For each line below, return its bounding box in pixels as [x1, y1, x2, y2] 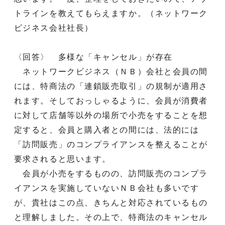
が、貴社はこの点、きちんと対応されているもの [14, 198, 208, 207]
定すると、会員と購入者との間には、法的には [14, 125, 199, 134]
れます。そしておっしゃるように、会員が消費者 [14, 96, 208, 105]
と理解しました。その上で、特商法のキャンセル [14, 212, 208, 221]
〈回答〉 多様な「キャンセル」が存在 [14, 52, 173, 61]
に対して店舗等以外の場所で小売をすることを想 [14, 110, 208, 120]
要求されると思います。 [14, 154, 111, 163]
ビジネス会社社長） [14, 23, 93, 32]
